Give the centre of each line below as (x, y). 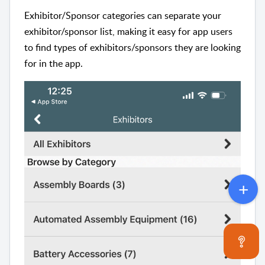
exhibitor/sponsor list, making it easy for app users (128, 32)
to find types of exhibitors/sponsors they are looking (132, 48)
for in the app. (55, 64)
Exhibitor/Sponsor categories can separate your (123, 16)
